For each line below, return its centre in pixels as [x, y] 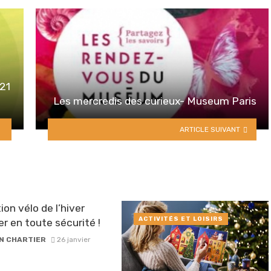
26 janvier [74, 239]
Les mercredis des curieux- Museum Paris [155, 101]
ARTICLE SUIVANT [210, 129]
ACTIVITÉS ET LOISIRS [181, 219]
